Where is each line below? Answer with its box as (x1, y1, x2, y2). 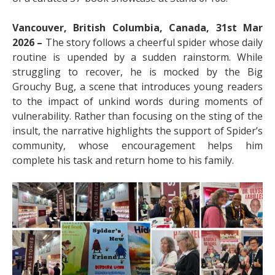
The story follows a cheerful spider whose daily (45, 36, 263, 49)
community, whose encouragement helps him (12, 139, 263, 152)
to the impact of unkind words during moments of (12, 95, 263, 108)
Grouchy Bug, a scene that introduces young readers (12, 80, 263, 93)
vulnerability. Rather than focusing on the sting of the (12, 109, 263, 123)
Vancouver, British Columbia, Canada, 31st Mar (12, 21, 263, 34)
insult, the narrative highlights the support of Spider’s (12, 124, 263, 137)
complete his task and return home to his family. (12, 153, 234, 167)
